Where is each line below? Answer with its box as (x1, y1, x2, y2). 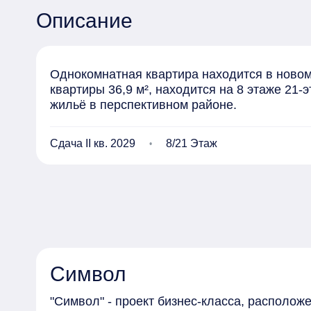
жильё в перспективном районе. (50, 98, 237, 112)
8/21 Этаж (166, 137, 217, 149)
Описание (36, 9, 133, 32)
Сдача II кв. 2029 (50, 137, 135, 149)
